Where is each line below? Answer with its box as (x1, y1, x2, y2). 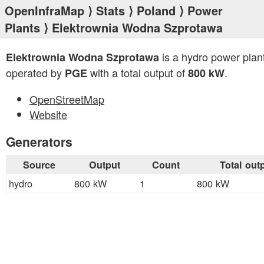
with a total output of (87, 65, 188, 80)
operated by (6, 65, 65, 80)
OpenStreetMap (29, 91, 104, 107)
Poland (137, 2, 176, 19)
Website (29, 107, 67, 122)
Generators (6, 133, 72, 150)
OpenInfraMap (5, 2, 84, 19)
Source (23, 158, 55, 171)
